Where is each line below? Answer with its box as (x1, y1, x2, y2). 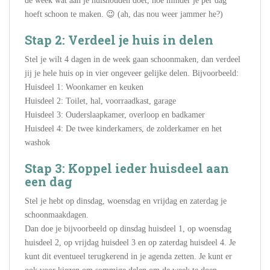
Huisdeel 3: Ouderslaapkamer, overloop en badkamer (25, 110, 205, 119)
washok (25, 137, 50, 147)
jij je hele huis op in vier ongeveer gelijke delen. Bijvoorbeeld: (25, 68, 239, 78)
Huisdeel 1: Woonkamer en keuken (25, 82, 143, 92)
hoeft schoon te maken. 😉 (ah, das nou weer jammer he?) (25, 9, 223, 19)
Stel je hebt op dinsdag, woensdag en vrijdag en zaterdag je (25, 196, 227, 206)
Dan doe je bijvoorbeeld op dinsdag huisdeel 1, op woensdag (25, 224, 231, 233)
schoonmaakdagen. (25, 210, 89, 219)
